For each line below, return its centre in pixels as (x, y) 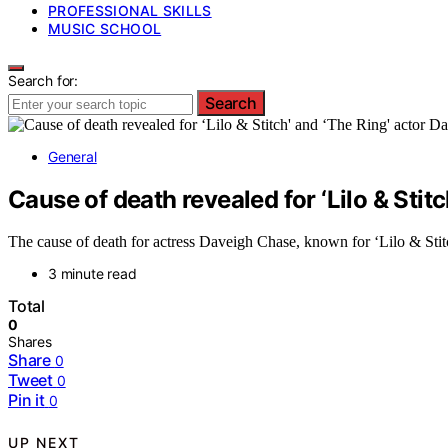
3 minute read (92, 274)
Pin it (26, 400)
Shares (30, 342)
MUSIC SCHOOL (105, 28)
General (72, 156)
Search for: (43, 80)
